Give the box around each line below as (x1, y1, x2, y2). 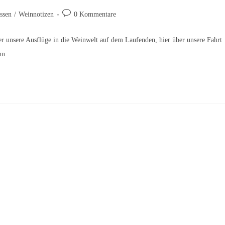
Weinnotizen (19, 11, 54, 18)
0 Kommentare (74, 11, 116, 18)
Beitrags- (62, 10, 87, 17)
